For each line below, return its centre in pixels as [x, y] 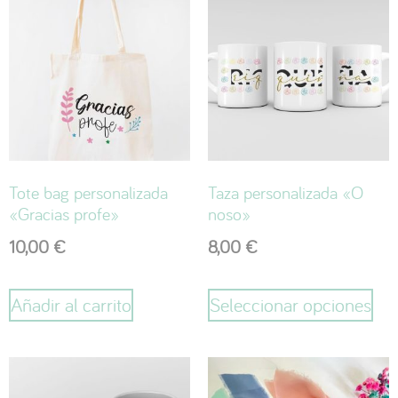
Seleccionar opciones [291, 304]
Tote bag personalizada [88, 192]
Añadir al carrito [71, 304]
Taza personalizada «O [286, 192]
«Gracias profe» [64, 213]
